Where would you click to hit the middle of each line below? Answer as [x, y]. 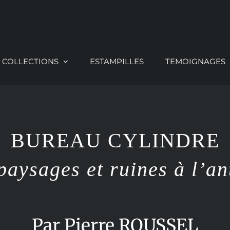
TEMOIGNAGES [196, 61]
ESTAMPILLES [117, 61]
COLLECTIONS [31, 61]
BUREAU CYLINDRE [115, 140]
